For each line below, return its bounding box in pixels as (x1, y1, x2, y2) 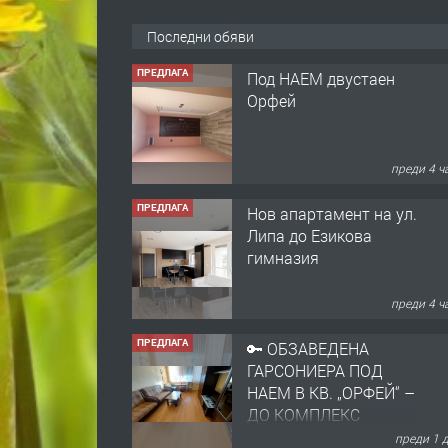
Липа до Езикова (247, 225, 372, 247)
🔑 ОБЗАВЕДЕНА (247, 338, 369, 360)
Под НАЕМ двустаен (247, 68, 395, 90)
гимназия (247, 247, 319, 269)
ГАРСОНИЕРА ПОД (247, 360, 383, 382)
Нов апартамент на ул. (247, 203, 417, 225)
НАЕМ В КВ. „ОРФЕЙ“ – (247, 382, 415, 404)
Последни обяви (147, 26, 254, 46)
